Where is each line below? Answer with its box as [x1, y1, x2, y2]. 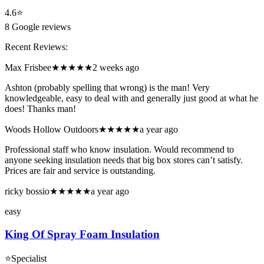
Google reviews [9, 21, 71, 32]
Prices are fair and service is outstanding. [5, 165, 156, 176]
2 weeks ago [93, 62, 139, 72]
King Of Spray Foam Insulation [5, 227, 160, 240]
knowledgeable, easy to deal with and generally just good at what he [5, 93, 258, 103]
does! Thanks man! [5, 103, 76, 114]
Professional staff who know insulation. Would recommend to [5, 144, 234, 154]
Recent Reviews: [5, 41, 68, 52]
